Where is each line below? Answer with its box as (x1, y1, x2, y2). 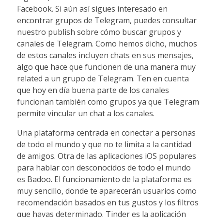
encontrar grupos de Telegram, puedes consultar (17, 15, 197, 26)
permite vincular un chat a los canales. (17, 108, 155, 119)
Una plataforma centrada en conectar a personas (17, 127, 196, 139)
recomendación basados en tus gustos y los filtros (17, 197, 199, 208)
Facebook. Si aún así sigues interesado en (17, 3, 168, 15)
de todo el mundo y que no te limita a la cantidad (17, 139, 191, 150)
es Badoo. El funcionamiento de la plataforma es (17, 174, 192, 185)
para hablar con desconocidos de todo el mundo (17, 162, 191, 173)
